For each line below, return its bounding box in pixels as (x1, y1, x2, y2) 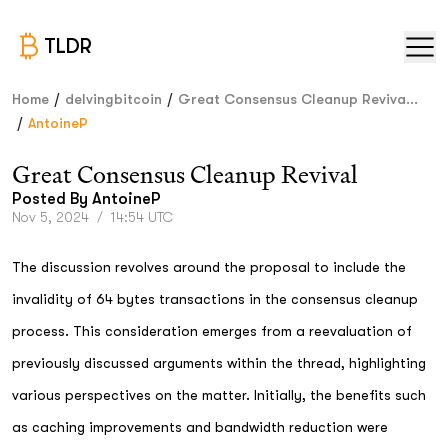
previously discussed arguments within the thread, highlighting (12, 355, 426, 371)
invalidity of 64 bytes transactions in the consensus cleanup (12, 291, 418, 307)
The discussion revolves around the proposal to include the (12, 259, 406, 275)
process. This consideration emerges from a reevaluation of (12, 323, 412, 339)
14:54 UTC (111, 209, 173, 225)
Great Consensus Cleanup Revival (12, 159, 358, 190)
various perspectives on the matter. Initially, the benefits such (12, 387, 426, 403)
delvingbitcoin (65, 91, 162, 107)
